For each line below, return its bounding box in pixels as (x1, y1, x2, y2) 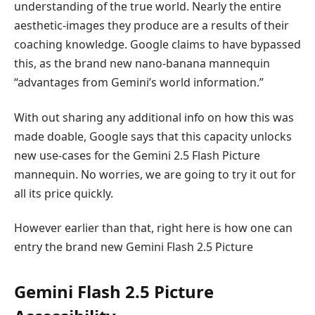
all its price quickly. (14, 185, 113, 201)
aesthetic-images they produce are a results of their (14, 18, 289, 34)
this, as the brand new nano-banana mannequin (14, 56, 270, 72)
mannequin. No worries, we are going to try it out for (14, 166, 296, 182)
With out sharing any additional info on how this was (14, 109, 294, 125)
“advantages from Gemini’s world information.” (14, 75, 264, 91)
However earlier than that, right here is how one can (14, 219, 292, 236)
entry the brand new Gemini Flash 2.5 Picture (14, 238, 253, 255)
